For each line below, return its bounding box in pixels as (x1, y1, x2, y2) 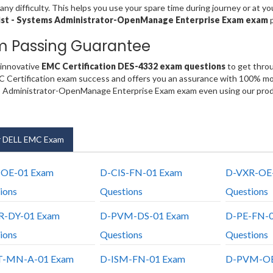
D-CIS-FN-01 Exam (99, 166, 182, 179)
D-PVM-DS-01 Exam (99, 210, 189, 222)
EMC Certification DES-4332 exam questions (41, 61, 225, 72)
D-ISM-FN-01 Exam (99, 253, 185, 265)
